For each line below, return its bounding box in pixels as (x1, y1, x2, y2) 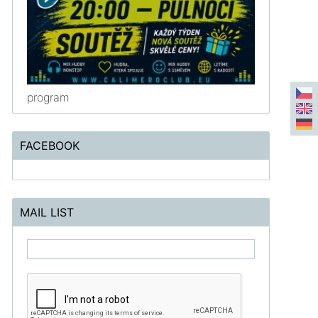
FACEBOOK (20, 138, 80, 153)
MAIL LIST (20, 204, 75, 219)
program (27, 89, 70, 104)
